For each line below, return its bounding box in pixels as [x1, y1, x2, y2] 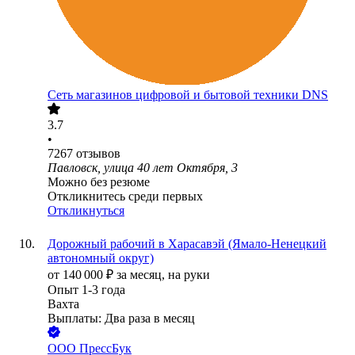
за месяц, [116, 268, 168, 282]
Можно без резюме [48, 175, 150, 189]
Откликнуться [48, 204, 124, 218]
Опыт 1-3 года [48, 283, 125, 297]
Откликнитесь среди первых [48, 189, 203, 204]
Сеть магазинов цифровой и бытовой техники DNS [48, 88, 328, 102]
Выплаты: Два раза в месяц [48, 311, 195, 326]
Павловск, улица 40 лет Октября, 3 [48, 161, 238, 175]
